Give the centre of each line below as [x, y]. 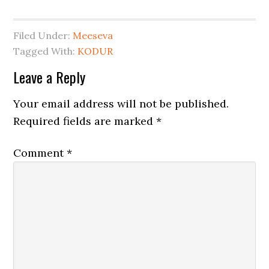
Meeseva [93, 35]
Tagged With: [46, 51]
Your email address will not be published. [121, 104]
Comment [40, 153]
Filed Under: [43, 35]
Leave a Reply [50, 77]
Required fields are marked [85, 121]
